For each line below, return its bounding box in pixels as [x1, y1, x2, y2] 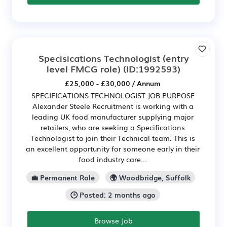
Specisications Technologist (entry [38, 51, 189, 65]
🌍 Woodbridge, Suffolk [110, 172, 191, 183]
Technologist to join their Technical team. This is [30, 133, 195, 143]
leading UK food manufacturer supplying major [32, 111, 194, 122]
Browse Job [94, 215, 133, 225]
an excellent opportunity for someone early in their [26, 143, 200, 154]
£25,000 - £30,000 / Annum [65, 78, 161, 89]
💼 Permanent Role [30, 172, 95, 183]
